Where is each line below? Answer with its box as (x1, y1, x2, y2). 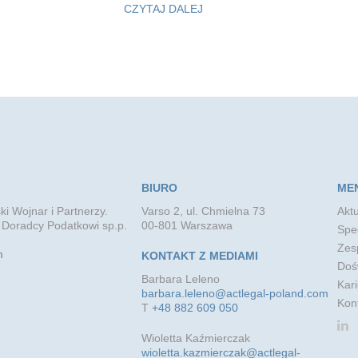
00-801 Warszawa (141, 218, 233, 232)
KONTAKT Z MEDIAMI (141, 249, 258, 262)
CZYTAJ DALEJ (124, 2, 203, 15)
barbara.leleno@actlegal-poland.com (141, 286, 328, 300)
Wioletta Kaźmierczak (141, 331, 250, 344)
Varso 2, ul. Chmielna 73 (141, 204, 265, 217)
